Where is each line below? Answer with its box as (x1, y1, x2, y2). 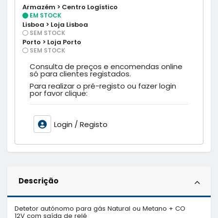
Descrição (18, 176, 58, 186)
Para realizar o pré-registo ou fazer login (30, 80, 176, 91)
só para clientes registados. (30, 68, 131, 79)
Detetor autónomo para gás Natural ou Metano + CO (15, 203, 185, 213)
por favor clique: (30, 88, 88, 98)
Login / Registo (54, 119, 108, 129)
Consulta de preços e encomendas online (30, 61, 182, 72)
